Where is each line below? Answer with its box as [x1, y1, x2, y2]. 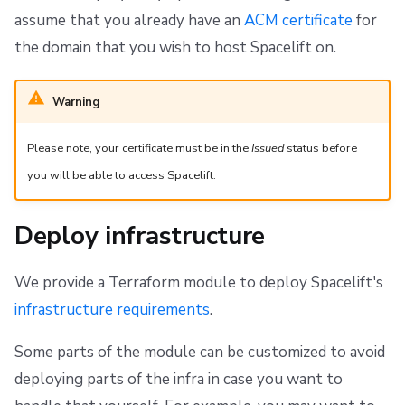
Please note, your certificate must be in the [26, 139, 251, 156]
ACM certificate [244, 10, 353, 32]
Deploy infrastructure [14, 219, 266, 254]
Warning [52, 93, 99, 110]
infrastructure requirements [14, 299, 210, 321]
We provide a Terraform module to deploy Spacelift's [14, 272, 383, 294]
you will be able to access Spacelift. [26, 166, 216, 184]
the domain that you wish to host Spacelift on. [14, 37, 336, 59]
